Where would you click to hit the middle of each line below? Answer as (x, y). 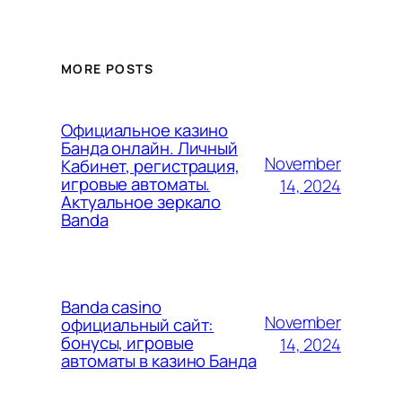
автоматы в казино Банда (159, 360)
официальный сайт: (138, 324)
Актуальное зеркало (141, 201)
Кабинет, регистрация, (150, 166)
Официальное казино (145, 130)
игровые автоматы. (136, 184)
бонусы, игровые (127, 342)
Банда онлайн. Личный (149, 148)
